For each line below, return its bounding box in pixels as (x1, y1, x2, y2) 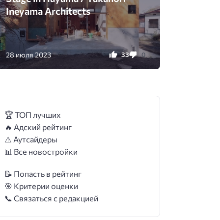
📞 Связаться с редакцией (4, 193, 99, 203)
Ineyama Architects (6, 4, 91, 17)
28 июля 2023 (6, 50, 52, 59)
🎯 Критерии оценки (4, 181, 79, 191)
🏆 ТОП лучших (4, 110, 61, 120)
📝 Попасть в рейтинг (4, 168, 82, 178)
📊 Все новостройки (4, 147, 78, 157)
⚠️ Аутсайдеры (4, 135, 58, 144)
